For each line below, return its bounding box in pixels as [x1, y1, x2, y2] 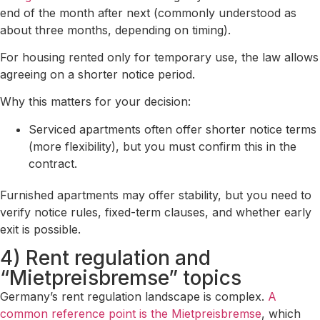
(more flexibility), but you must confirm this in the [29, 139, 296, 154]
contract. [29, 156, 77, 171]
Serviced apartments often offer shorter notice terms [29, 121, 316, 136]
